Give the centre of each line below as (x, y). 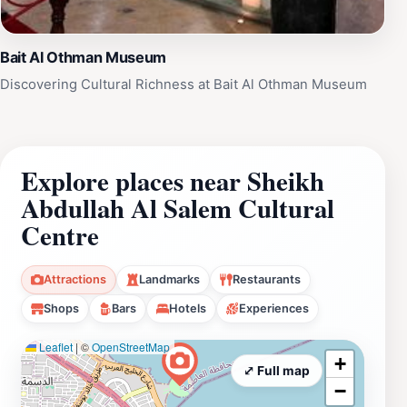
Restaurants (267, 279)
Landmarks (169, 279)
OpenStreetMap (131, 346)
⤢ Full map (277, 370)
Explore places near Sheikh (173, 180)
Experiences (274, 308)
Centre (60, 235)
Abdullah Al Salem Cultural (178, 208)
